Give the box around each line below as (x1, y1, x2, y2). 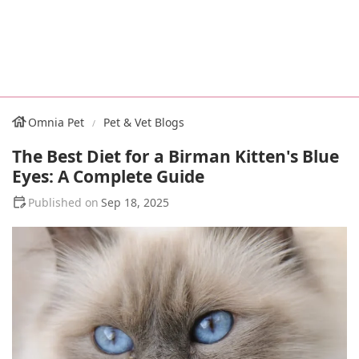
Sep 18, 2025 (101, 195, 169, 210)
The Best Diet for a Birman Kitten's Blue (12, 145, 339, 167)
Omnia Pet (28, 115, 84, 130)
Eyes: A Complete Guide (12, 165, 204, 188)
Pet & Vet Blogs (103, 115, 184, 130)
